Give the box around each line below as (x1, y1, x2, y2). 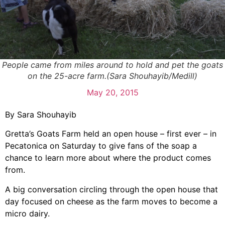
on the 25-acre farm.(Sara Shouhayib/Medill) (28, 71, 197, 81)
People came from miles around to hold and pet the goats (2, 60, 223, 70)
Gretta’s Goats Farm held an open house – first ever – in (5, 129, 216, 139)
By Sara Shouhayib (5, 109, 76, 120)
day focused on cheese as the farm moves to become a (5, 196, 217, 206)
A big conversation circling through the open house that (5, 184, 218, 194)
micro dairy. (5, 208, 50, 218)
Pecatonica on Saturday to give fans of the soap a (5, 141, 197, 151)
